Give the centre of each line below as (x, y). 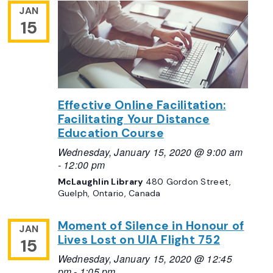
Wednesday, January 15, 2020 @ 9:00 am (150, 151)
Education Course (111, 133)
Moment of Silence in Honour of (151, 225)
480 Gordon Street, (188, 181)
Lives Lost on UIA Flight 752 (139, 239)
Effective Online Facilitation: (142, 105)
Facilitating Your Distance (134, 119)
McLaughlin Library (101, 181)
